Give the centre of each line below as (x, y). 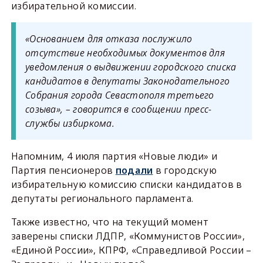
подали (134, 170)
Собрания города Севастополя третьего (119, 95)
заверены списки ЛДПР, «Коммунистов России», (128, 236)
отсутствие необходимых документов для (125, 53)
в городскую (185, 170)
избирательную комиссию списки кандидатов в (127, 184)
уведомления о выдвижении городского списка (131, 67)
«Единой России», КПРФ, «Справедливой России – (131, 250)
